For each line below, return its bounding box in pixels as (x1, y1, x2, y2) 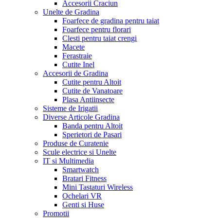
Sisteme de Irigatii (43, 104, 98, 112)
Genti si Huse (62, 200, 104, 209)
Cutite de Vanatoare (62, 86, 123, 95)
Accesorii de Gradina (43, 69, 108, 77)
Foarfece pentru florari (62, 25, 131, 34)
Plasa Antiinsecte (62, 95, 114, 104)
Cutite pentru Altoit (62, 77, 121, 86)
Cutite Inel (62, 60, 94, 69)
